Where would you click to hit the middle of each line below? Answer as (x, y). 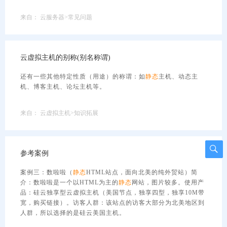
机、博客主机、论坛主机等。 (63, 87)
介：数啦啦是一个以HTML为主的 (69, 182)
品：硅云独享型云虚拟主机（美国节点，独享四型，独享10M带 (112, 193)
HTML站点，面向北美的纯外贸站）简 (142, 172)
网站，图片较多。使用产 (168, 182)
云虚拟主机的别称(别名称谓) (65, 58)
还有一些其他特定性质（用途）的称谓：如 (83, 77)
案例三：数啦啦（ (47, 172)
